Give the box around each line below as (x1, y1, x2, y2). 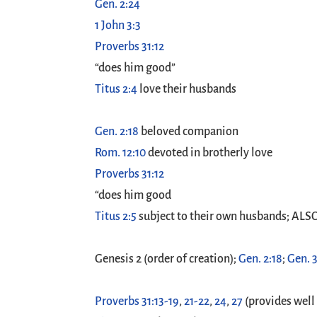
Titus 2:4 (95, 83, 138, 96)
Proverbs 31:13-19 (95, 295, 180, 308)
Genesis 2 (95, 253, 142, 265)
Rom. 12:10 (95, 146, 146, 159)
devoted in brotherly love (146, 146, 273, 159)
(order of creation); (142, 253, 239, 265)
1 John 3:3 (95, 19, 142, 32)
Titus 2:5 (95, 210, 137, 223)
